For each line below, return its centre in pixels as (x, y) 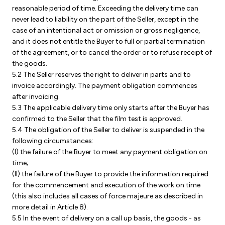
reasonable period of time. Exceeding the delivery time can (105, 8)
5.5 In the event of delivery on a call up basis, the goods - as (106, 218)
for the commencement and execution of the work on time (106, 185)
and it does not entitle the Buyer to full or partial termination (108, 41)
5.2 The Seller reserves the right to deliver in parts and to (101, 75)
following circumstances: (53, 141)
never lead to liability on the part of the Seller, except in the (105, 19)
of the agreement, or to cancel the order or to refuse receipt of (112, 52)
